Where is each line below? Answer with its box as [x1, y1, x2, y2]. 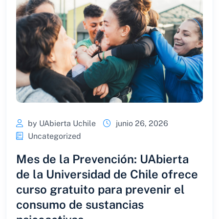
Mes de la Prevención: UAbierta [16, 152, 189, 166]
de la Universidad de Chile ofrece [16, 167, 198, 181]
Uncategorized [28, 131, 81, 141]
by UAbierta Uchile [28, 118, 96, 128]
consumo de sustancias [16, 197, 144, 211]
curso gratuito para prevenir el [16, 182, 185, 196]
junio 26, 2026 [116, 118, 168, 128]
